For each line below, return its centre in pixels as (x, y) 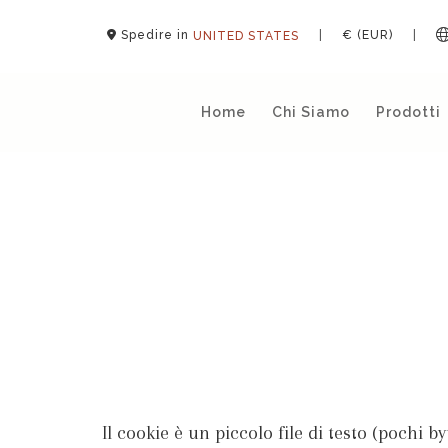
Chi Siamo (310, 112)
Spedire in (155, 35)
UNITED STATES (246, 35)
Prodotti (408, 112)
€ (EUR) (367, 35)
